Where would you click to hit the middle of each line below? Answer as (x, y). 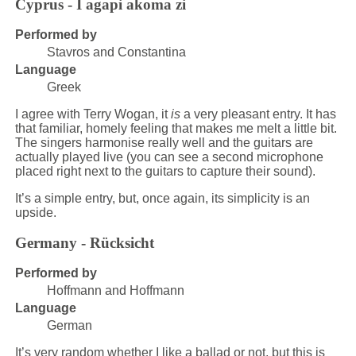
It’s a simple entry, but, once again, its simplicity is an (162, 198)
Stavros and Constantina (116, 52)
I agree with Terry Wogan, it (93, 114)
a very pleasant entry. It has (258, 114)
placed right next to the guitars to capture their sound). (165, 171)
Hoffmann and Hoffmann (115, 290)
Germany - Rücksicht (84, 243)
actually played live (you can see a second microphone (169, 157)
